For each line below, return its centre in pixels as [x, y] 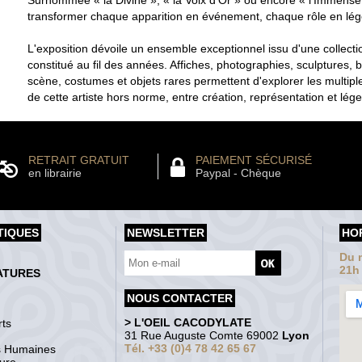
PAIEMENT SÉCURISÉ [254, 160]
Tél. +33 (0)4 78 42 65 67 [190, 348]
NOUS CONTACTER [180, 298]
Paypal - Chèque [238, 173]
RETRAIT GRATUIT [79, 160]
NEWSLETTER [166, 232]
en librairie [55, 173]
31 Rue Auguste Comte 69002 [203, 335]
